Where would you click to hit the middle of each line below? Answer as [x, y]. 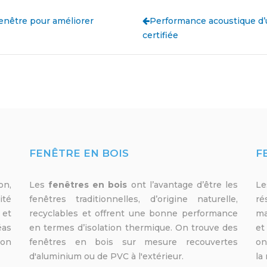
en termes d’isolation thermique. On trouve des [133, 228]
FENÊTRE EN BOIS [79, 153]
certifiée [160, 35]
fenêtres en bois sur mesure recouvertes [133, 242]
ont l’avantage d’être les [184, 185]
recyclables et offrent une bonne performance [133, 214]
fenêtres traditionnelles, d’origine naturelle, [133, 199]
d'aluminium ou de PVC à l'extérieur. [106, 257]
